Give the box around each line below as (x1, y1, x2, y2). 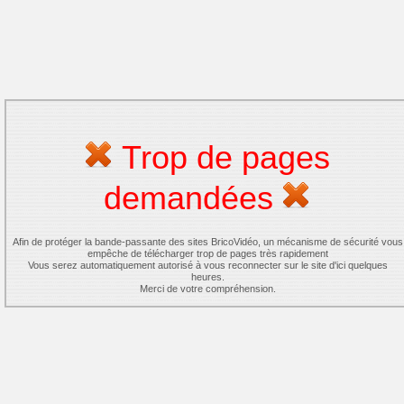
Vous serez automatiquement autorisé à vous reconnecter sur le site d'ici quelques (27, 260, 388, 271)
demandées (104, 179, 282, 216)
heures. (190, 271, 225, 282)
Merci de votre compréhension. (139, 283, 276, 294)
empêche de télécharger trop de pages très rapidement (87, 248, 328, 259)
